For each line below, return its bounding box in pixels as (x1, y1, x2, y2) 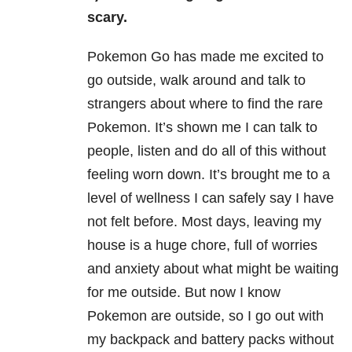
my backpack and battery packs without (87, 332, 334, 348)
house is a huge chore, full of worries (87, 237, 317, 254)
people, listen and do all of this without (87, 143, 326, 159)
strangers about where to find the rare (87, 96, 323, 112)
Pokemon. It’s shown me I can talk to (87, 119, 317, 136)
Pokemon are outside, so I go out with (87, 308, 324, 324)
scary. (87, 9, 127, 26)
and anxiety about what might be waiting (87, 261, 339, 277)
